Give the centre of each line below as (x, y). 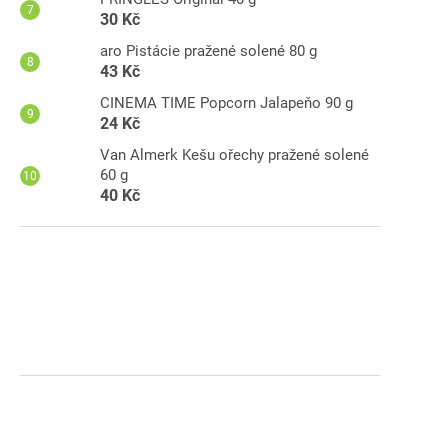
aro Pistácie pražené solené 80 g (208, 50)
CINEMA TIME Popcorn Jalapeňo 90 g (226, 102)
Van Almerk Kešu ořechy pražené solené (234, 154)
